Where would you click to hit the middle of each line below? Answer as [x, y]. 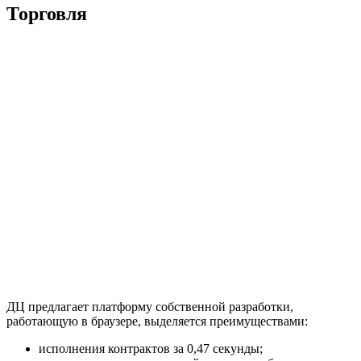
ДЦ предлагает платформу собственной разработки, [150, 306]
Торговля [47, 13]
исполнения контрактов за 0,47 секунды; [151, 348]
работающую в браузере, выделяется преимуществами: [157, 321]
